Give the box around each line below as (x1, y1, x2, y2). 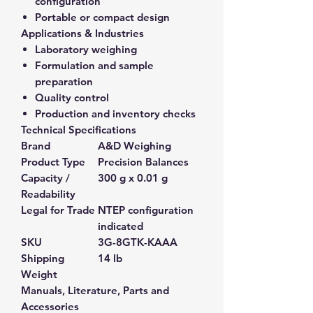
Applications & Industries (21, 26, 144, 40)
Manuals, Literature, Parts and (21, 283, 169, 297)
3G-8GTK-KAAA (98, 235, 177, 249)
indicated (98, 219, 143, 233)
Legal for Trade (21, 203, 95, 217)
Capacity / (21, 170, 70, 184)
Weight (21, 267, 57, 281)
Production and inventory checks (35, 106, 196, 120)
